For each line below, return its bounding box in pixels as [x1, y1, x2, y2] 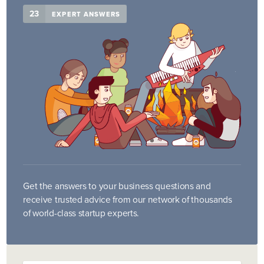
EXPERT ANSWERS [52, 9, 120, 19]
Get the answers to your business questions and [23, 179, 211, 193]
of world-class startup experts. [23, 206, 140, 220]
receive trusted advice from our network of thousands [23, 192, 232, 206]
